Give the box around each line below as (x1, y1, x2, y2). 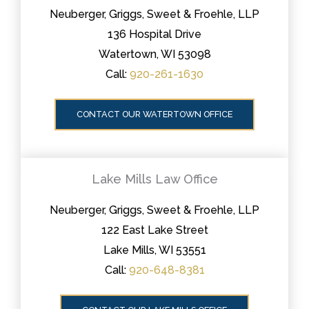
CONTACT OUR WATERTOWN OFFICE (77, 108, 232, 119)
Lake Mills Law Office (91, 171, 218, 186)
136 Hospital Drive (108, 27, 201, 41)
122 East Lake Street (101, 223, 208, 237)
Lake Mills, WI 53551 (103, 243, 206, 257)
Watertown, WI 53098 (98, 47, 211, 61)
